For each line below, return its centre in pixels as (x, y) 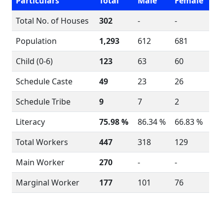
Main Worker (40, 162)
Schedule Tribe (43, 102)
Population (36, 41)
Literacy (30, 122)
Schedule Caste (44, 81)
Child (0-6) (34, 61)
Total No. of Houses (52, 21)
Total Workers (42, 142)
